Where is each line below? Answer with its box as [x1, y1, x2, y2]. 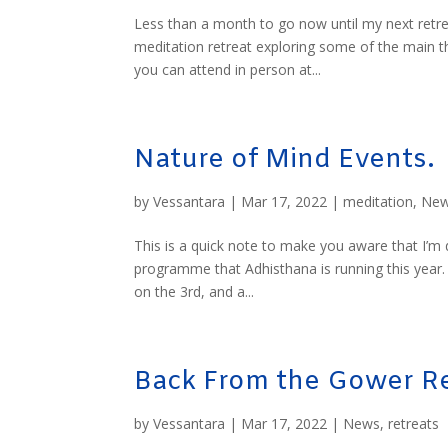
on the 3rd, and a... [134, 281, 255, 301]
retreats [388, 413, 440, 433]
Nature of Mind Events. [134, 142, 436, 178]
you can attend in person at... [134, 59, 322, 79]
